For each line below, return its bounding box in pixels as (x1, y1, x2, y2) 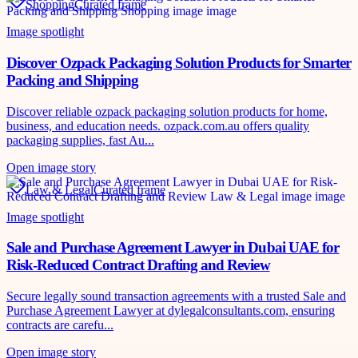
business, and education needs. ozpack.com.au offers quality (6, 118, 309, 133)
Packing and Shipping (6, 71, 139, 89)
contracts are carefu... (6, 317, 113, 332)
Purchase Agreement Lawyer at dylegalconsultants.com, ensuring (6, 303, 335, 317)
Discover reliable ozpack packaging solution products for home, (6, 104, 328, 118)
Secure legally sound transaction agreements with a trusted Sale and (6, 288, 346, 303)
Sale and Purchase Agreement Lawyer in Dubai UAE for (6, 239, 340, 257)
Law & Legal (26, 182, 93, 197)
